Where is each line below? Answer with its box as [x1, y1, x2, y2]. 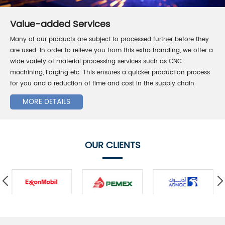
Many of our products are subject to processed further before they [10, 34, 209, 44]
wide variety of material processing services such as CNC [10, 56, 182, 66]
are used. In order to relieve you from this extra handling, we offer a [10, 45, 213, 55]
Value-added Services [10, 17, 110, 32]
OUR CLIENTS [84, 138, 141, 153]
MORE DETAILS [23, 95, 70, 107]
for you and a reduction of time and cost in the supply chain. [10, 78, 196, 88]
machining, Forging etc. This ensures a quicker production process [10, 67, 210, 77]
